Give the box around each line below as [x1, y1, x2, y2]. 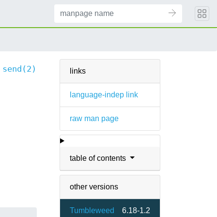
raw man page [70, 114, 119, 123]
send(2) [2, 64, 36, 74]
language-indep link [70, 91, 138, 99]
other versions [70, 183, 118, 191]
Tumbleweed [70, 206, 114, 215]
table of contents [70, 154, 128, 162]
